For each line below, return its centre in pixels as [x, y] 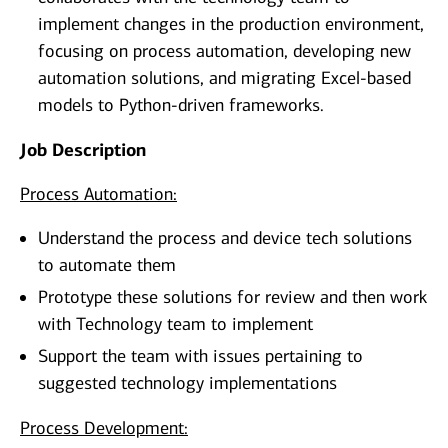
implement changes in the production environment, [231, 24]
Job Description [83, 150]
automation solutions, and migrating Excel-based [224, 78]
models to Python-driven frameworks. [181, 105]
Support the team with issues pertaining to [200, 356]
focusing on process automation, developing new [224, 51]
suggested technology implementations [187, 383]
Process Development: [104, 428]
